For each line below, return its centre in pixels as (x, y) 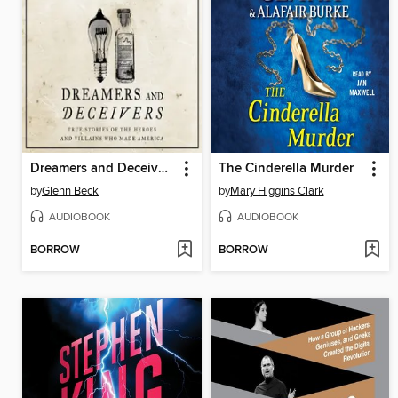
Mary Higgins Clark (277, 191)
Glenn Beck (70, 191)
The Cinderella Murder (286, 168)
